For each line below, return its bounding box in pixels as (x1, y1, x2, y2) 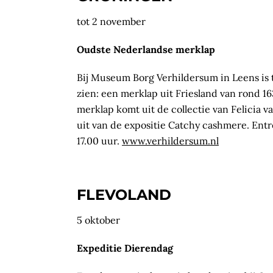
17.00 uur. (77, 134, 122, 147)
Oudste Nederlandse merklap (77, 43, 215, 55)
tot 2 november (77, 15, 146, 27)
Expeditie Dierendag (77, 241, 173, 254)
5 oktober (77, 213, 120, 226)
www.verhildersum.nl (122, 134, 219, 147)
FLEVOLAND (77, 185, 171, 204)
